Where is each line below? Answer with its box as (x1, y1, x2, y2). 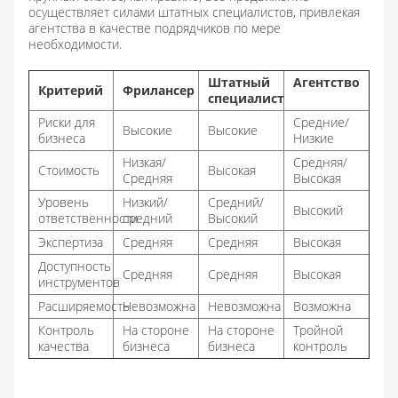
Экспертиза (38, 234, 103, 251)
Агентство (293, 74, 363, 92)
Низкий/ (123, 194, 168, 211)
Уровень (38, 194, 89, 211)
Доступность (38, 258, 111, 275)
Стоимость (38, 162, 99, 179)
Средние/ (293, 114, 349, 131)
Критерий (38, 82, 103, 99)
